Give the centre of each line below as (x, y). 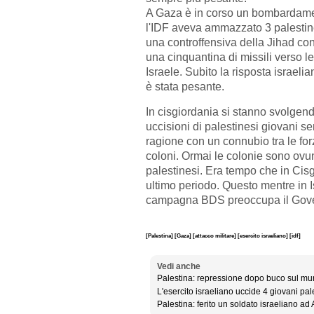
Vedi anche (178, 267)
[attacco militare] (215, 235)
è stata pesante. (186, 86)
